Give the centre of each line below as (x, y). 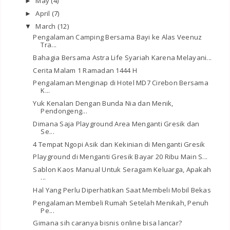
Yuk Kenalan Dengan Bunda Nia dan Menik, (103, 103)
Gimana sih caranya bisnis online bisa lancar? (108, 223)
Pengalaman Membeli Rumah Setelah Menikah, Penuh (121, 203)
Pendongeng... (64, 111)
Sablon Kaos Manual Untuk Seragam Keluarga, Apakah (122, 169)
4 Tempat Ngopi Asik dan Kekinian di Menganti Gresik (119, 144)
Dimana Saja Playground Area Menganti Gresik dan (116, 123)
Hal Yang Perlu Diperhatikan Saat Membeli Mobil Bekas (122, 190)
